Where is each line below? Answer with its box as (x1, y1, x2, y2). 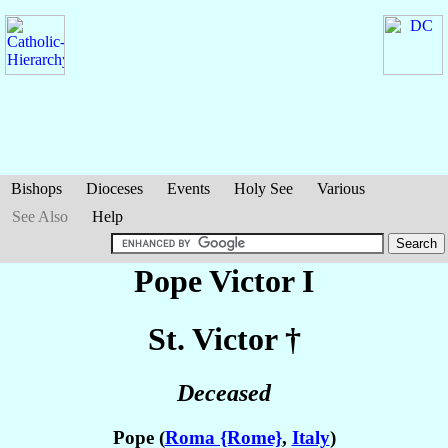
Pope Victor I (134, 263, 314, 299)
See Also (12, 208, 68, 225)
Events (167, 180, 210, 197)
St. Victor (147, 321, 285, 358)
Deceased (177, 379, 271, 406)
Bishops (11, 180, 62, 197)
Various (317, 180, 365, 197)
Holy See (234, 180, 293, 197)
